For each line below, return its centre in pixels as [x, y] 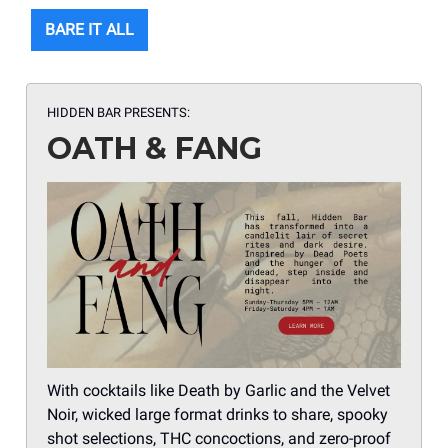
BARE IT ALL [89, 30]
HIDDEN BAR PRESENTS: [118, 113]
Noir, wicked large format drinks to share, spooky [217, 415]
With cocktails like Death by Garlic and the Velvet [218, 391]
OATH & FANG [154, 149]
